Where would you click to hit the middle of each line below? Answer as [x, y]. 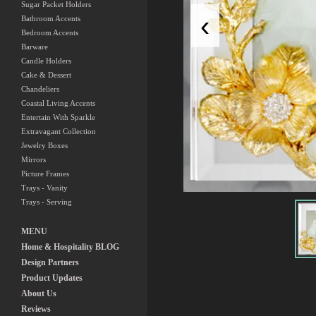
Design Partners [50, 262]
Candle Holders [46, 61]
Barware [35, 47]
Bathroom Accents [51, 18]
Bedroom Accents [50, 32]
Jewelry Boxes [44, 145]
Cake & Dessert [46, 75]
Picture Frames [45, 174]
